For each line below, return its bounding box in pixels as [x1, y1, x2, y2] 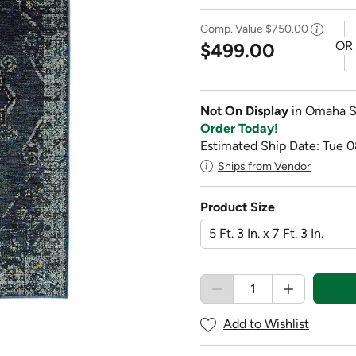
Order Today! [200, 120, 278, 136]
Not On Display [200, 103, 292, 118]
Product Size [200, 199, 275, 215]
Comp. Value [200, 21, 265, 36]
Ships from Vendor [218, 159, 311, 173]
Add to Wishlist [223, 316, 309, 332]
